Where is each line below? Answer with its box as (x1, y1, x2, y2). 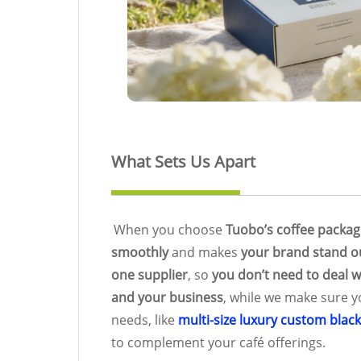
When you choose (114, 220, 226, 239)
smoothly (111, 243, 168, 261)
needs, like (111, 310, 178, 329)
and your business (111, 288, 223, 306)
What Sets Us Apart (111, 150, 255, 172)
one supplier (111, 265, 188, 284)
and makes (168, 243, 241, 261)
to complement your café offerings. (111, 333, 326, 351)
